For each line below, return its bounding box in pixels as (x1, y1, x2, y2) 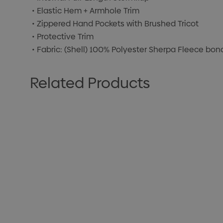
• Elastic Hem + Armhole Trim (31, 5, 139, 17)
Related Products (30, 73, 150, 94)
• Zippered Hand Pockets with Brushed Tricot (31, 18, 199, 30)
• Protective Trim (31, 31, 94, 43)
